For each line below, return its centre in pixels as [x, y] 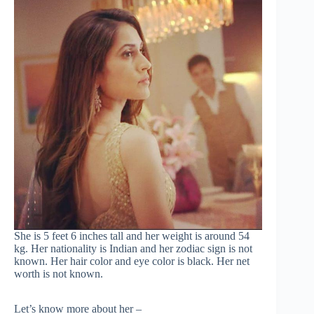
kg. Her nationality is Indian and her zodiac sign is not [133, 249]
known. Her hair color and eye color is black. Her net [132, 261]
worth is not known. [59, 274]
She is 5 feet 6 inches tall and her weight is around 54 [132, 236]
